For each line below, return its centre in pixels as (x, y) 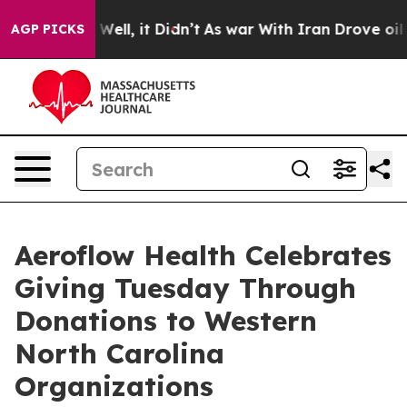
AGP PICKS (48, 29)
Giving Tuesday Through (185, 288)
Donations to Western (166, 321)
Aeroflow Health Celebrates (203, 255)
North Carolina (119, 353)
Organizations (114, 386)
